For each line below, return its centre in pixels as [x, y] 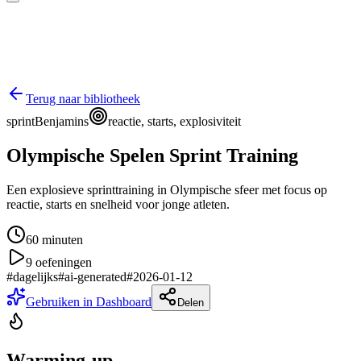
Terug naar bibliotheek [83, 99]
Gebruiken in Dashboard [89, 301]
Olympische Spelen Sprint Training [152, 155]
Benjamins [62, 121]
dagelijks [35, 276]
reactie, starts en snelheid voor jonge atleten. [118, 204]
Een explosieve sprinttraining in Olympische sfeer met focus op [167, 189]
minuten [61, 239]
